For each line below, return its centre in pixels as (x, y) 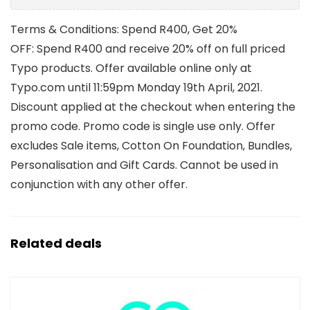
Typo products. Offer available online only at (131, 68)
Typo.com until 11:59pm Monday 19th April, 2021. (136, 88)
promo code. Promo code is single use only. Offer (143, 126)
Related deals (56, 243)
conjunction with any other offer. (99, 184)
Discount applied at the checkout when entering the (153, 107)
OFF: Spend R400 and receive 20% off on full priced (148, 49)
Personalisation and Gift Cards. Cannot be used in (144, 165)
